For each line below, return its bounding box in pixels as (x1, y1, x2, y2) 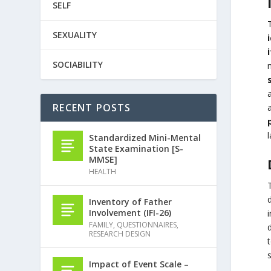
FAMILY (89, 219, 114, 230)
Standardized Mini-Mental (89, 131, 201, 143)
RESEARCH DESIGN (89, 228, 151, 239)
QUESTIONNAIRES (117, 219, 177, 230)
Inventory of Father (89, 195, 172, 207)
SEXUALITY (53, 28, 97, 41)
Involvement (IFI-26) (89, 206, 172, 218)
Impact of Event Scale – (89, 258, 189, 270)
